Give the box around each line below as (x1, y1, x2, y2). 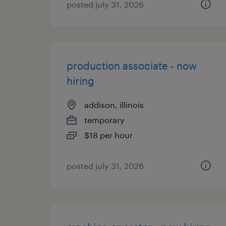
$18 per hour (84, 130, 133, 140)
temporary (84, 115, 125, 125)
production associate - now (67, 60, 197, 72)
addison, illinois (84, 100, 144, 109)
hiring (67, 75, 94, 87)
